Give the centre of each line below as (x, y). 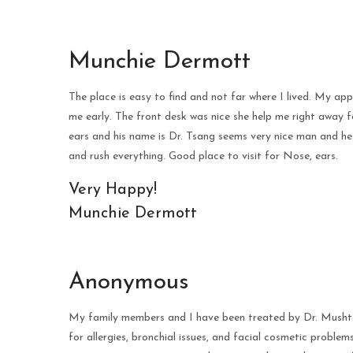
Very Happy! (113, 190)
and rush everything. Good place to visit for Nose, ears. (203, 156)
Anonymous (128, 282)
